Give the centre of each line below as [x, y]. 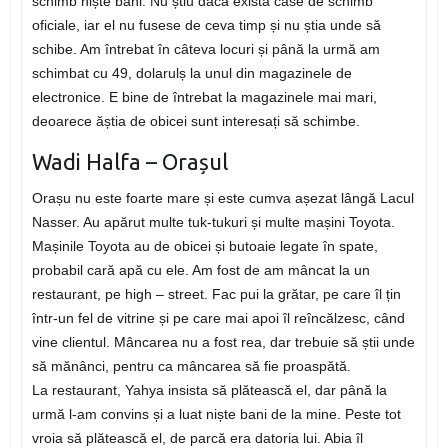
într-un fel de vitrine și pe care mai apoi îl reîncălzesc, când [218, 318]
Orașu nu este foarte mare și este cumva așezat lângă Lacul [222, 198]
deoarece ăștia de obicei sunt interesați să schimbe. [195, 121]
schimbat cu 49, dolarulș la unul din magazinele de [191, 73]
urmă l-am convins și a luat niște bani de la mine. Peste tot [216, 414]
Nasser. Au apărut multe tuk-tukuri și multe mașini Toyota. [213, 222]
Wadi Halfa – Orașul [129, 162]
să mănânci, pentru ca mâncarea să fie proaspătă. [191, 366]
